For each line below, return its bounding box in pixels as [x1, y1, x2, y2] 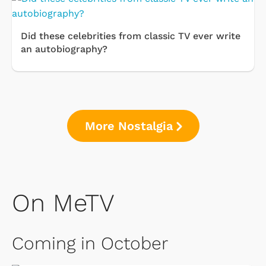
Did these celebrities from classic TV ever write [21, 30, 240, 42]
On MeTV [12, 188, 115, 217]
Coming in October [12, 232, 168, 254]
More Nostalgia [84, 118, 173, 133]
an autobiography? [21, 43, 107, 55]
